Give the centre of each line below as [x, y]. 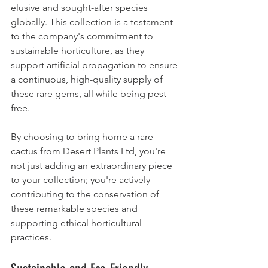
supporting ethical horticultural [77, 223]
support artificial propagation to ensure [95, 65]
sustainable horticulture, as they [79, 50]
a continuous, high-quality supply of [88, 79]
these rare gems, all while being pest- [90, 93]
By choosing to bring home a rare [83, 136]
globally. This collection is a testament [93, 22]
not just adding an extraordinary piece [93, 165]
